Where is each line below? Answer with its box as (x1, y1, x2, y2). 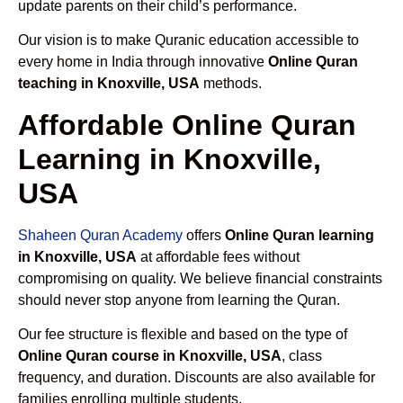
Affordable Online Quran (18, 108, 356, 141)
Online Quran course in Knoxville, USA (18, 348, 282, 364)
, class (282, 348, 322, 364)
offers (183, 227, 225, 243)
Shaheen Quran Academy (18, 227, 183, 243)
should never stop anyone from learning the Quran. (18, 291, 340, 308)
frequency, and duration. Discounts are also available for (18, 370, 375, 386)
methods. (200, 76, 262, 92)
